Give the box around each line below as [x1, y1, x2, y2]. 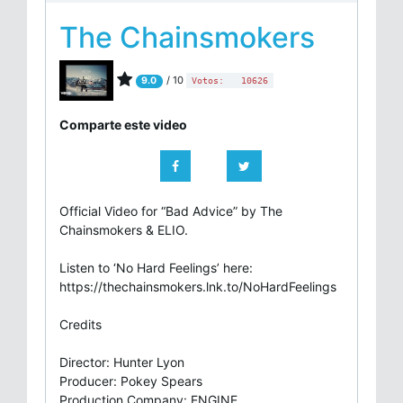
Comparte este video [59, 116, 187, 132]
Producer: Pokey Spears [59, 372, 202, 389]
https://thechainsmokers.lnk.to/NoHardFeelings [59, 278, 336, 294]
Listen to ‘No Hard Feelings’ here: [59, 259, 253, 275]
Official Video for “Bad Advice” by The [59, 202, 282, 219]
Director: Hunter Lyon [59, 354, 184, 370]
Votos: [191, 76, 229, 86]
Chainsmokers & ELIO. [59, 221, 188, 237]
